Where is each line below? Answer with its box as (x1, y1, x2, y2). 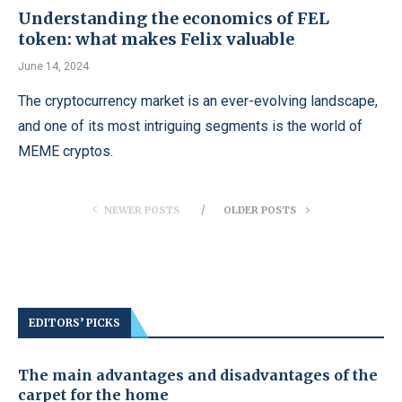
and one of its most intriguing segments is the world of (18, 117, 363, 135)
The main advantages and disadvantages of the (18, 365, 378, 384)
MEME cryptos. (18, 142, 113, 160)
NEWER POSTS (104, 203, 179, 216)
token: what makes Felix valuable (18, 28, 294, 49)
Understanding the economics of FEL (18, 7, 329, 29)
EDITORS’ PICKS (29, 315, 120, 329)
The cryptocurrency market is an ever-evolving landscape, (18, 92, 378, 109)
